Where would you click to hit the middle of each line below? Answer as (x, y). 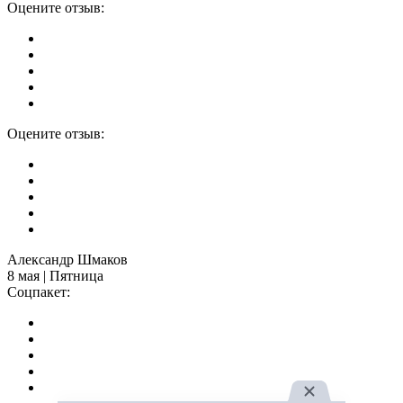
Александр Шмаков (67, 260)
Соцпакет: (39, 292)
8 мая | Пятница (55, 276)
